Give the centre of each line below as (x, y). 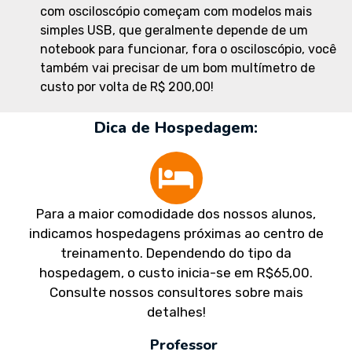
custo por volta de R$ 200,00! (127, 87)
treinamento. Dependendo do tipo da (176, 253)
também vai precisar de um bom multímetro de (178, 68)
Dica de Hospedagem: (176, 128)
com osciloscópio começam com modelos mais (176, 12)
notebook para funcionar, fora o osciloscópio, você (188, 49)
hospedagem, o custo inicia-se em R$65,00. (176, 273)
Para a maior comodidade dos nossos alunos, (176, 214)
